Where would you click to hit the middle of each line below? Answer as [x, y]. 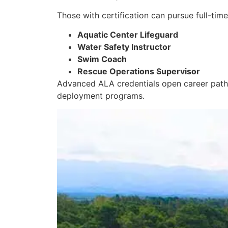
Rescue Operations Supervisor [139, 72]
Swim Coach [102, 59]
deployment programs [100, 96]
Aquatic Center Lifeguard [128, 35]
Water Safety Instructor [124, 47]
